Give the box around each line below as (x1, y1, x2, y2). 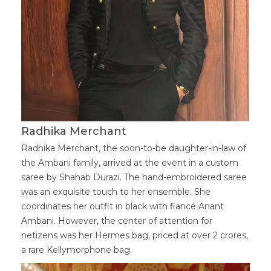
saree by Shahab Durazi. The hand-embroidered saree (21, 172, 247, 183)
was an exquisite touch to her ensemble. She (21, 186, 211, 198)
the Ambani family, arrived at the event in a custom (21, 157, 238, 169)
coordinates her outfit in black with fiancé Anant (21, 201, 224, 212)
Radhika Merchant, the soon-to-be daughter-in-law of (21, 143, 246, 154)
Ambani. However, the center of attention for (21, 215, 212, 227)
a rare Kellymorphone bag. (21, 244, 132, 256)
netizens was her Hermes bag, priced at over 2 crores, (21, 230, 248, 241)
